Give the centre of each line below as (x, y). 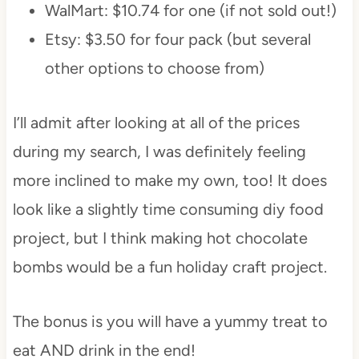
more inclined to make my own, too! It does (169, 181)
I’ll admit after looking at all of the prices (156, 123)
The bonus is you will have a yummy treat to (170, 322)
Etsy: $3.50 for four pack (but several (177, 40)
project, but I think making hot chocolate (160, 238)
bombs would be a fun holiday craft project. (169, 267)
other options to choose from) (154, 69)
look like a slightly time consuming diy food (168, 210)
